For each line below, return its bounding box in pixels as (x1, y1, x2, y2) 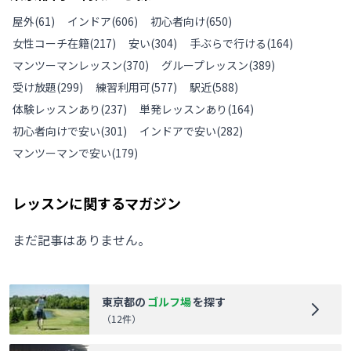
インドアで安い (139, 123, 216, 139)
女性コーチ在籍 (13, 35, 89, 51)
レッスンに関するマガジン (13, 193, 181, 213)
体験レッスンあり (13, 101, 100, 117)
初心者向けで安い (13, 123, 100, 139)
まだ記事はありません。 (13, 230, 150, 249)
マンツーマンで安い (13, 145, 111, 161)
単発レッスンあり (139, 101, 227, 117)
